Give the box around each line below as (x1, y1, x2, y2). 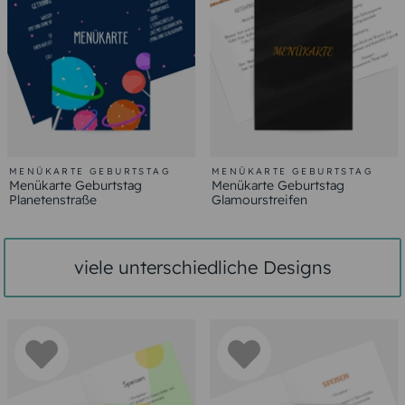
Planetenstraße (9, 192, 97, 209)
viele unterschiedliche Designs (73, 256, 332, 279)
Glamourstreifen (212, 192, 307, 209)
